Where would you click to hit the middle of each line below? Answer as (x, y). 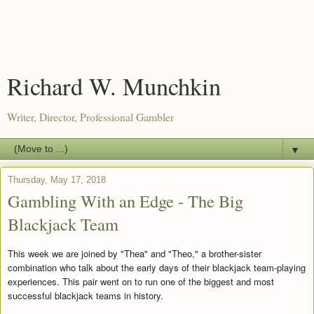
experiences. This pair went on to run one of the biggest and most (141, 281)
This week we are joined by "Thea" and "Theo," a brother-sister (135, 253)
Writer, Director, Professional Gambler (90, 117)
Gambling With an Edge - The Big (125, 201)
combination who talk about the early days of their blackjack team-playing (157, 267)
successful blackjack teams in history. (86, 295)
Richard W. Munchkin (114, 86)
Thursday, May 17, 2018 (57, 180)
